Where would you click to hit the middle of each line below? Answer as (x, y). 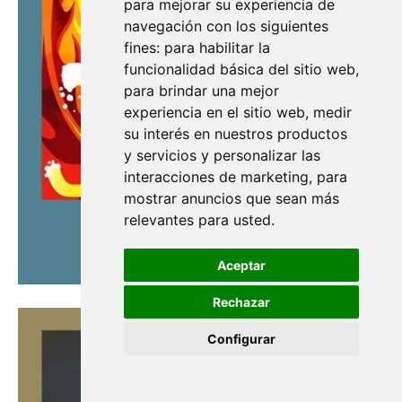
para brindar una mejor (201, 91)
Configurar (241, 339)
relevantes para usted (197, 220)
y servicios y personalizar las (222, 155)
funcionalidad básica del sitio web (239, 69)
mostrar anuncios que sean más (231, 198)
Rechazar (241, 302)
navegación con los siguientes (226, 26)
